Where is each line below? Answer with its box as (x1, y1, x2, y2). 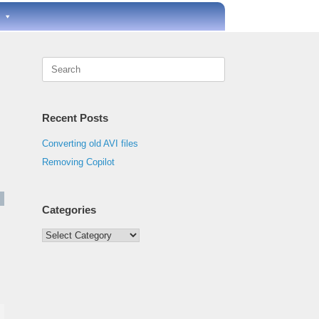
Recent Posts (42, 112, 109, 124)
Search (41, 58, 71, 68)
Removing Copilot (42, 157, 115, 167)
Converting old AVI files (42, 138, 139, 149)
